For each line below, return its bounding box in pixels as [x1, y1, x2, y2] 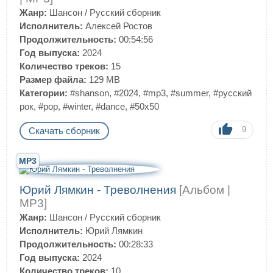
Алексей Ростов [83, 21, 152, 31]
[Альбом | [179, 183, 230, 196]
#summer [171, 88, 208, 98]
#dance [96, 101, 125, 112]
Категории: [19, 88, 68, 98]
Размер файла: [19, 74, 87, 85]
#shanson [70, 88, 109, 98]
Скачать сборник [29, 126, 100, 136]
